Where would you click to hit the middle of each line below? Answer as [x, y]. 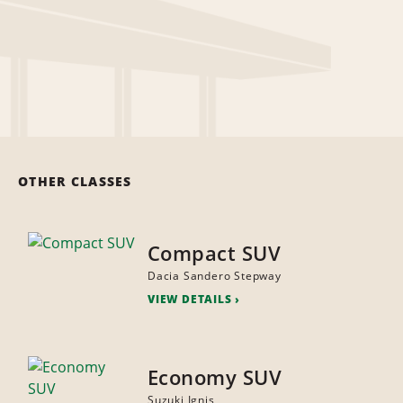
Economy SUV [215, 377]
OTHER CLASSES [75, 182]
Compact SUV [214, 253]
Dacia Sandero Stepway [214, 276]
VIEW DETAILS [189, 300]
